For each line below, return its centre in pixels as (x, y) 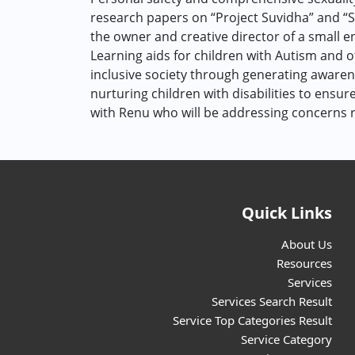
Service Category (287, 339)
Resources (305, 263)
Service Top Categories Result (253, 320)
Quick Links (287, 213)
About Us (307, 244)
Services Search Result (272, 301)
